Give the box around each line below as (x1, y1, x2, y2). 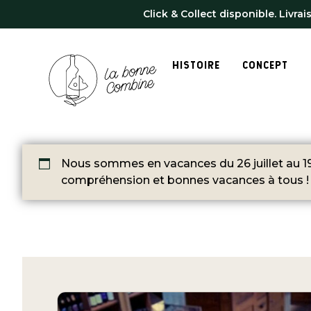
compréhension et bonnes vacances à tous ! (61, 174, 309, 187)
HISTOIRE (172, 58, 220, 72)
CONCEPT (242, 58, 288, 72)
